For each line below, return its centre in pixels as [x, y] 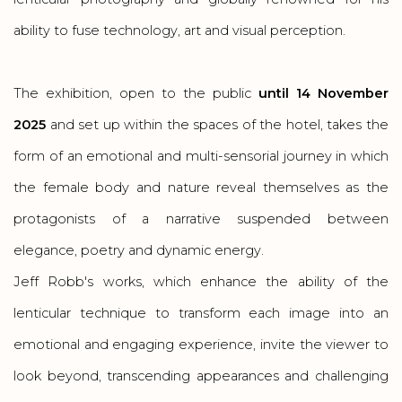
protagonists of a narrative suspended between [201, 219]
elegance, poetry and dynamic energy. [139, 250]
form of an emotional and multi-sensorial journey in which [201, 156]
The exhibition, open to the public [136, 93]
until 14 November [323, 93]
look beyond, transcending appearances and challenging [201, 376]
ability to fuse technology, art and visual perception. [179, 31]
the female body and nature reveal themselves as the [201, 188]
